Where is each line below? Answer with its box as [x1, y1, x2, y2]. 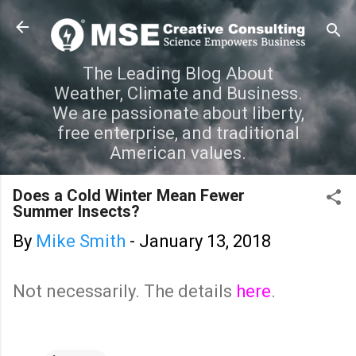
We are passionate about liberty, [52, 103, 304, 123]
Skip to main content [95, 10, 261, 29]
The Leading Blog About [83, 63, 273, 83]
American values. [110, 142, 246, 163]
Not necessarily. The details [13, 281, 236, 301]
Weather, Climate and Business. [53, 83, 303, 103]
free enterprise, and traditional [56, 122, 300, 143]
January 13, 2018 [139, 230, 271, 251]
